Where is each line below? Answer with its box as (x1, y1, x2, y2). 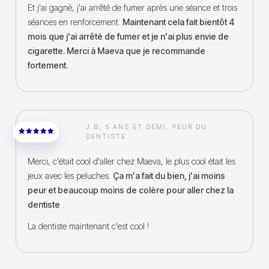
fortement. (28, 60, 68, 70)
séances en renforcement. (28, 17, 122, 27)
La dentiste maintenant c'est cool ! (28, 221, 149, 231)
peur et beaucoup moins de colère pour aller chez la (28, 185, 234, 195)
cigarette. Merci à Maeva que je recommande (28, 46, 205, 56)
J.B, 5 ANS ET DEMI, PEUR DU (86, 122, 207, 131)
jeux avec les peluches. (28, 171, 113, 181)
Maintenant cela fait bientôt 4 (122, 17, 234, 27)
